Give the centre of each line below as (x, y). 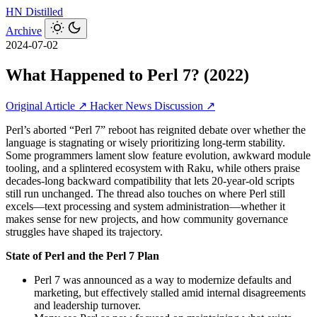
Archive (24, 31)
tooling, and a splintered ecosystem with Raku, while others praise (153, 168)
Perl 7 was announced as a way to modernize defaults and (163, 279)
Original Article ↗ (48, 105)
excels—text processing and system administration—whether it (145, 206)
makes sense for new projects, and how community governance (147, 219)
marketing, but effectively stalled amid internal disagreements (170, 292)
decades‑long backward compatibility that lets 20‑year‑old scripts (150, 180)
